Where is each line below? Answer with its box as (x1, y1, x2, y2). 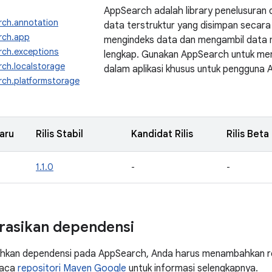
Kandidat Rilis (131, 128, 193, 140)
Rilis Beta (226, 128, 269, 140)
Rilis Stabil (36, 128, 83, 140)
